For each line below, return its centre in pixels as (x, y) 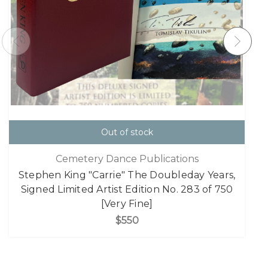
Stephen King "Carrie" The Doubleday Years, (127, 175)
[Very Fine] (127, 203)
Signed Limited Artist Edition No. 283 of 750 (127, 189)
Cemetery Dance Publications (127, 159)
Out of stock (127, 133)
